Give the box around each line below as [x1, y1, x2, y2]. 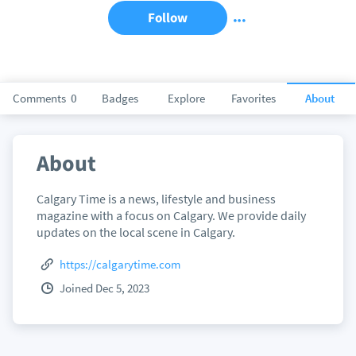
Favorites [230, 91, 276, 106]
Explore [168, 91, 205, 106]
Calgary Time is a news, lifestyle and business [36, 191, 276, 207]
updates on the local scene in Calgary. [36, 224, 235, 240]
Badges [101, 91, 138, 106]
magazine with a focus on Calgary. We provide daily [36, 207, 306, 223]
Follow [148, 9, 188, 26]
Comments [12, 91, 68, 106]
